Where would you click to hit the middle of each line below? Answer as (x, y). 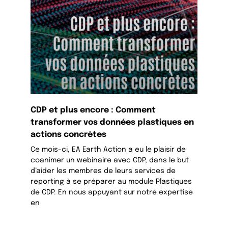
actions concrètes (69, 135)
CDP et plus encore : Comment (93, 110)
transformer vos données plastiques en (112, 123)
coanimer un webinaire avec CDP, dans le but (110, 161)
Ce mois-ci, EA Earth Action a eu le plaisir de (108, 150)
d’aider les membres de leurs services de (103, 171)
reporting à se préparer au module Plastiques (111, 182)
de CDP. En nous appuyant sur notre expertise (112, 193)
